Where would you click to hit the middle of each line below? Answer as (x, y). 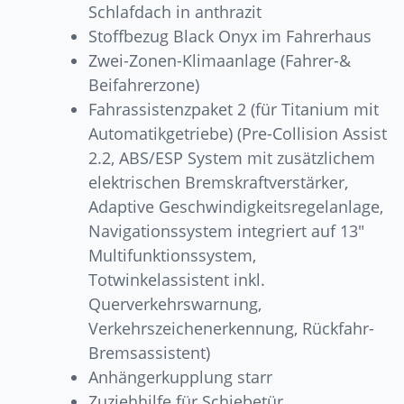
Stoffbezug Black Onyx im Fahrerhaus (230, 37)
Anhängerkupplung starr (181, 377)
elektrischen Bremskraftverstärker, (219, 183)
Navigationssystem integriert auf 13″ (227, 231)
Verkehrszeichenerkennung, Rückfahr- (232, 329)
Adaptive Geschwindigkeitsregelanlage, (236, 207)
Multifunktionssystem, (173, 256)
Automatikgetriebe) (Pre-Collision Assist (238, 134)
